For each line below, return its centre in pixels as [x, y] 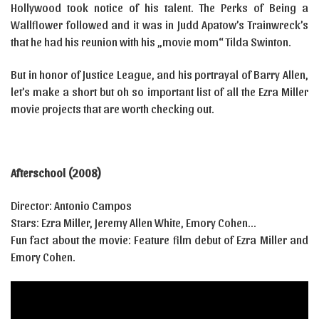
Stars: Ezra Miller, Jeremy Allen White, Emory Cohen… [133, 223]
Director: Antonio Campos [71, 205]
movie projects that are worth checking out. [113, 109]
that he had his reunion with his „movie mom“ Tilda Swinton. [151, 42]
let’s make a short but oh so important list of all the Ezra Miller [159, 91]
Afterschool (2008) [56, 173]
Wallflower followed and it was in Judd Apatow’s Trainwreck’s [159, 25]
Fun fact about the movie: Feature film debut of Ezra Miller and [159, 240]
